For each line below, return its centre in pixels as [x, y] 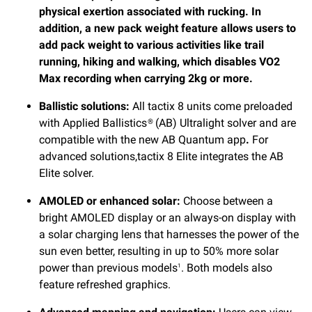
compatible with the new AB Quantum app [142, 140]
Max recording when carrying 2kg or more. [146, 79]
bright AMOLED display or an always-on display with [167, 218]
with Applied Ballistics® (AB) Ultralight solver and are [167, 123]
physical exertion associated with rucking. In [150, 12]
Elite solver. [67, 173]
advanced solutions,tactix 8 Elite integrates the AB [161, 157]
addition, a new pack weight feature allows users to [167, 29]
